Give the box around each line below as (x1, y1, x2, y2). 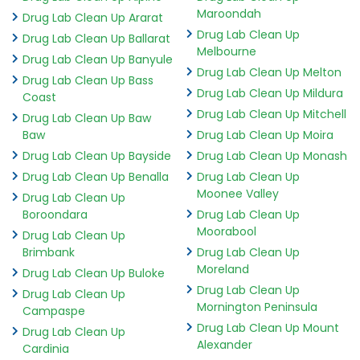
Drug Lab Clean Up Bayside (22, 147, 171, 164)
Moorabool (196, 223, 256, 239)
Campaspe (22, 302, 85, 319)
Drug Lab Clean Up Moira (196, 126, 333, 143)
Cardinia (22, 340, 69, 357)
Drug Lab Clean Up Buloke (22, 264, 165, 281)
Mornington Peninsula (196, 298, 317, 315)
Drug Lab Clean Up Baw (22, 109, 151, 126)
